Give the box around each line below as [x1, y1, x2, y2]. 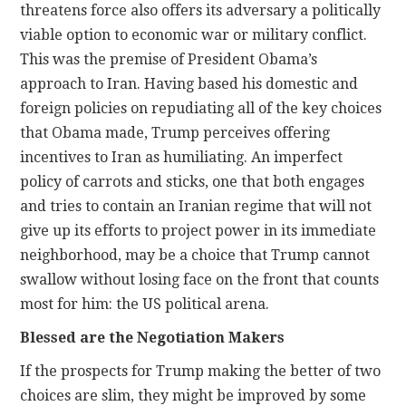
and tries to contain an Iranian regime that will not [20, 198, 372, 216]
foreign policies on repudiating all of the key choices [20, 100, 382, 118]
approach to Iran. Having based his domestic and [20, 75, 359, 93]
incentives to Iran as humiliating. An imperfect [20, 149, 343, 167]
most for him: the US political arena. [20, 295, 270, 314]
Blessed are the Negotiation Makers [20, 329, 285, 347]
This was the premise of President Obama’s [20, 51, 318, 69]
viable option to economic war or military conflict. [20, 26, 368, 44]
